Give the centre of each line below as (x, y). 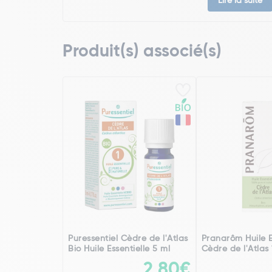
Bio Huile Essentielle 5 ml (119, 249)
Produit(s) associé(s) (142, 52)
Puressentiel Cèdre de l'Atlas (128, 239)
